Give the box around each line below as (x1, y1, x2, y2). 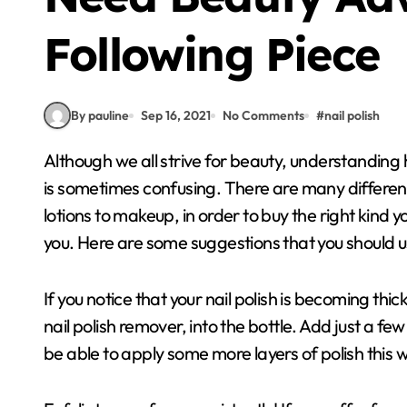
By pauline (71, 106, 129, 124)
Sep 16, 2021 (141, 106, 211, 124)
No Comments (223, 106, 304, 124)
